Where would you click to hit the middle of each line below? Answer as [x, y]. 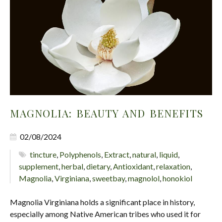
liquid [169, 154]
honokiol [177, 178]
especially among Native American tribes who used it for [105, 214]
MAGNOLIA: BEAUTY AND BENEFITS [107, 113]
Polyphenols [81, 154]
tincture [43, 154]
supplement [39, 166]
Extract [117, 154]
